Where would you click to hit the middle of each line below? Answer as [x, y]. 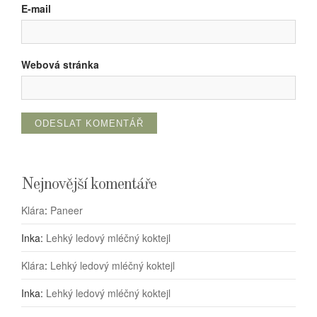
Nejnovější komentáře [89, 184]
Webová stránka [60, 64]
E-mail [36, 8]
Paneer [67, 210]
